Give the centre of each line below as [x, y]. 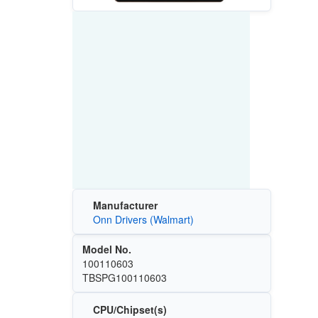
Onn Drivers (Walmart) [143, 220]
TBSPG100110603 [124, 278]
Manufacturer [125, 205]
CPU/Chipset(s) [130, 309]
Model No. [106, 250]
